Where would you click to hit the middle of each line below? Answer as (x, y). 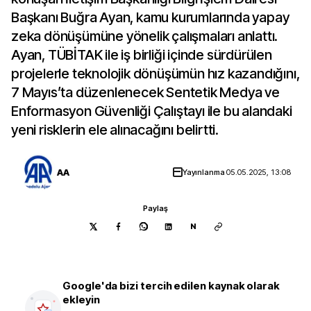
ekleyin (81, 300)
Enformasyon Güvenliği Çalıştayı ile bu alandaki (152, 111)
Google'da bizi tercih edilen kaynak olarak (171, 286)
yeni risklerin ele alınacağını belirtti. (115, 130)
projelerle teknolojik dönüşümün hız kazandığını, (155, 74)
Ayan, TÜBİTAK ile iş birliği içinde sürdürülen (142, 55)
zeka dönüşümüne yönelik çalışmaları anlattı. (145, 36)
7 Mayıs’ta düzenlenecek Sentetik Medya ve (145, 92)
